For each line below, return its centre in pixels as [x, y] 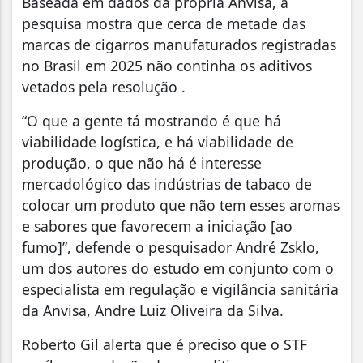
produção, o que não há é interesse [142, 162]
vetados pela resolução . [106, 86]
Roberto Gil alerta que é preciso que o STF [164, 344]
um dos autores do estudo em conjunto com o [178, 268]
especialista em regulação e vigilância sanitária [180, 289]
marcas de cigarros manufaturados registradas [179, 44]
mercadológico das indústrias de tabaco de [167, 184]
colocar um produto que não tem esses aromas [181, 205]
